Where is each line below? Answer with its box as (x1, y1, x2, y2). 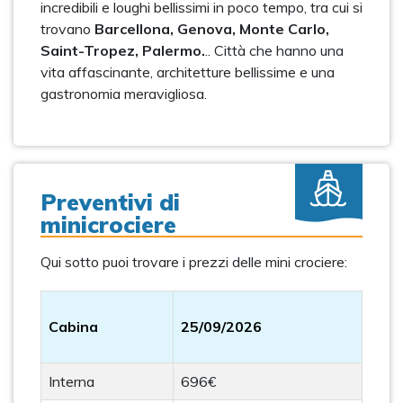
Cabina (49, 318, 98, 336)
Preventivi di (40, 188, 180, 216)
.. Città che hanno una (205, 41, 344, 59)
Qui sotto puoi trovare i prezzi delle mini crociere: (40, 253, 347, 271)
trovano (40, 20, 94, 38)
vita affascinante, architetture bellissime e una (40, 63, 335, 81)
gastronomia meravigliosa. (40, 85, 207, 103)
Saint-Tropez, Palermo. (40, 41, 205, 59)
